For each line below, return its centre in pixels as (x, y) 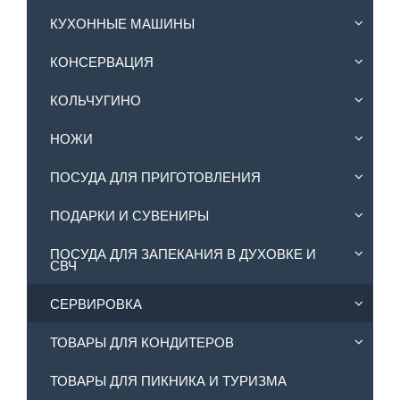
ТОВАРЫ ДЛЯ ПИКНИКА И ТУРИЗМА (168, 380)
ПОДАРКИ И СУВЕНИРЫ (129, 215)
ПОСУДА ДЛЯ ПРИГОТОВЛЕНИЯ (155, 177)
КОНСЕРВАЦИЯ (102, 62)
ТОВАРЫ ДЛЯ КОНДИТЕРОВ (142, 342)
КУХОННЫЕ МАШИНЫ (122, 23)
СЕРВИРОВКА (96, 304)
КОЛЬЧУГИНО (96, 100)
